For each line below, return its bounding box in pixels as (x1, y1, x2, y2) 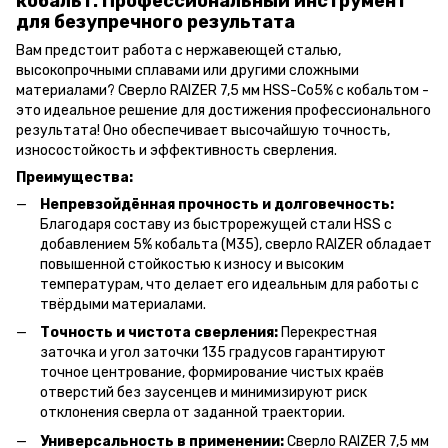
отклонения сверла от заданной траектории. (40, 404, 345, 422)
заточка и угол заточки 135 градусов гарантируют (40, 344, 386, 362)
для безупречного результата (16, 10, 295, 33)
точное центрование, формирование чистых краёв (40, 364, 384, 382)
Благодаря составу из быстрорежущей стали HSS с (40, 215, 392, 233)
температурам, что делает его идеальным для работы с (40, 275, 419, 293)
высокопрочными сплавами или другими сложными (16, 61, 359, 79)
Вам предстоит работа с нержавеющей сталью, (16, 41, 341, 59)
